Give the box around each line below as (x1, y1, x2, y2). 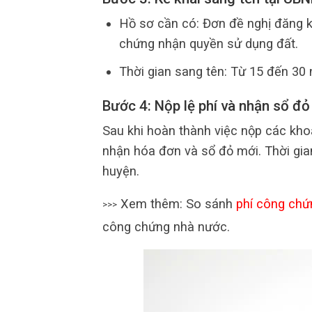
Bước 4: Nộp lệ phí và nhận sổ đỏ (102, 97, 310, 114)
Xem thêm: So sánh (117, 196, 236, 212)
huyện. (102, 163, 139, 178)
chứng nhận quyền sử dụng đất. (118, 36, 298, 52)
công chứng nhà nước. (102, 219, 230, 235)
